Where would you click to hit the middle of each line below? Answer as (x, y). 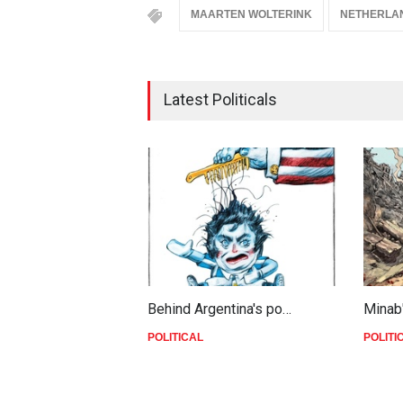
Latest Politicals (221, 100)
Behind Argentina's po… (220, 309)
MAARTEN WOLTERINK (252, 15)
